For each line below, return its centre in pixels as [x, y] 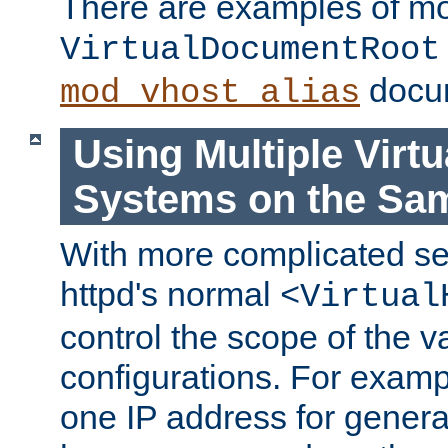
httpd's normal [170, 294]
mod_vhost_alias [210, 92]
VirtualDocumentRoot [250, 49]
